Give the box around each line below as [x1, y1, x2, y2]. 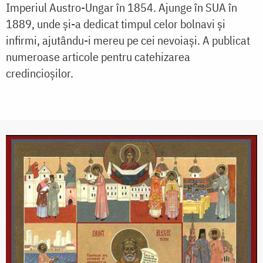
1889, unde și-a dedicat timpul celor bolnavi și [6, 16, 225, 32]
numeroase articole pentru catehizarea [6, 49, 190, 65]
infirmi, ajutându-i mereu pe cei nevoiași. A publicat [6, 32, 250, 49]
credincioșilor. [6, 65, 73, 82]
